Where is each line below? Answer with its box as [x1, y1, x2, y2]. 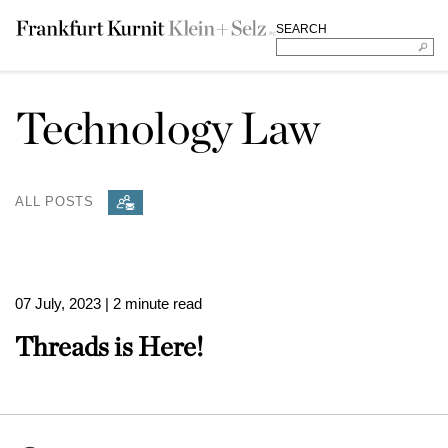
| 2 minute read [105, 295, 202, 312]
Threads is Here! [15, 330, 203, 362]
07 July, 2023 [15, 295, 101, 312]
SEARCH [275, 22, 327, 36]
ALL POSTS [15, 193, 95, 209]
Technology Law [15, 101, 321, 155]
